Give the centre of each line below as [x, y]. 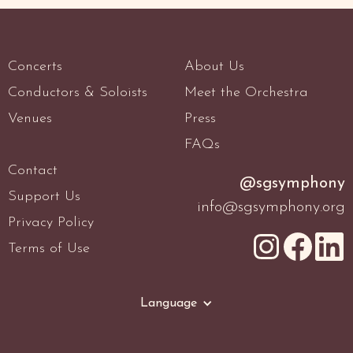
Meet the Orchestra [246, 93]
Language [169, 304]
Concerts [35, 67]
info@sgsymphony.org [271, 208]
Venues [30, 119]
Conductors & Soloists [78, 93]
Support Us [44, 197]
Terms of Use [49, 249]
